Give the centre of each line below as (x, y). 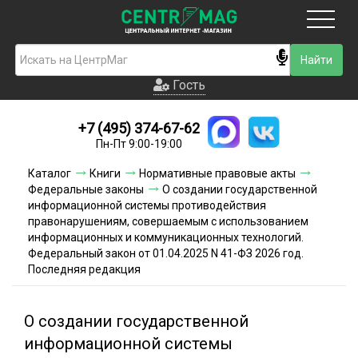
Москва (190, 60)
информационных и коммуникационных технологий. (166, 237)
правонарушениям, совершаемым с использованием (168, 221)
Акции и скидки (179, 272)
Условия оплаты (179, 203)
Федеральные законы (86, 189)
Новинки (179, 135)
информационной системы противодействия (147, 205)
